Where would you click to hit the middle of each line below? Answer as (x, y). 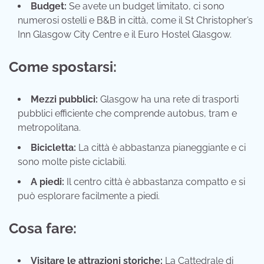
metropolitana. (49, 128)
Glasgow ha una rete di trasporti (168, 100)
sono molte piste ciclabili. (72, 162)
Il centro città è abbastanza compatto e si (155, 182)
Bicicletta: (53, 148)
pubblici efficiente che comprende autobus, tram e (127, 114)
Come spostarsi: (63, 67)
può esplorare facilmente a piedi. (89, 196)
